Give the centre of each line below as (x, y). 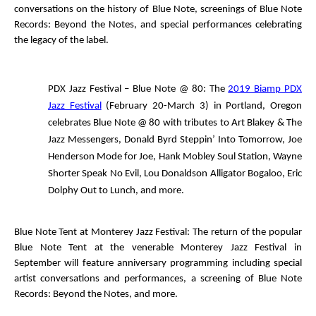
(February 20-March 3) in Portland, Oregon (202, 107)
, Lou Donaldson (174, 174)
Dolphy (64, 191)
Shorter (65, 174)
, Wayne (285, 157)
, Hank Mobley (185, 157)
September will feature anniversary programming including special (158, 263)
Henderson (73, 157)
